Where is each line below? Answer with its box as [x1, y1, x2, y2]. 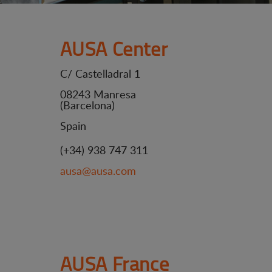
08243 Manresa [59, 87, 136, 101]
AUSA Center [59, 35, 168, 62]
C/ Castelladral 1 [59, 66, 140, 81]
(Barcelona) [59, 98, 115, 112]
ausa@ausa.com [59, 163, 136, 178]
